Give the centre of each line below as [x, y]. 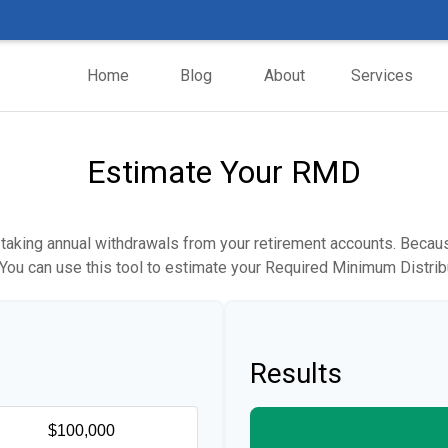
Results [296, 373]
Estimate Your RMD [224, 171]
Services [382, 75]
